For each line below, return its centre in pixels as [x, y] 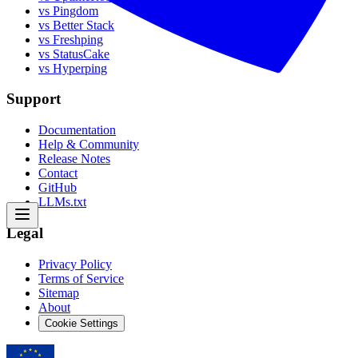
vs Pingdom [68, 10]
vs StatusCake [74, 54]
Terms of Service [81, 278]
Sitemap [59, 292]
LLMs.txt [62, 202]
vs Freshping [71, 39]
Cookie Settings [82, 323]
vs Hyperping [73, 68]
